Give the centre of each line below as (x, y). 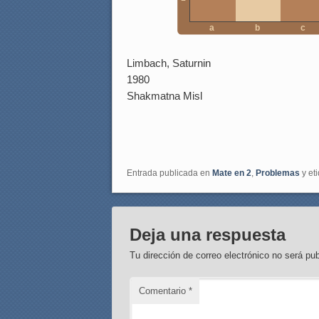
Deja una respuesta (208, 235)
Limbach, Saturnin (169, 63)
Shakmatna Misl (164, 96)
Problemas (278, 173)
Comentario (164, 291)
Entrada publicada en (169, 173)
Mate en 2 (232, 173)
